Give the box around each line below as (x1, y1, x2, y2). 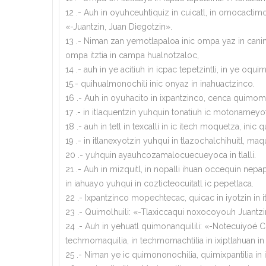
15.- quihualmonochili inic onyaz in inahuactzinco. (65, 78, 255, 88)
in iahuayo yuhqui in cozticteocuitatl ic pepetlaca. (65, 178, 254, 188)
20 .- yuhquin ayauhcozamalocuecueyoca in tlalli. (65, 150, 256, 160)
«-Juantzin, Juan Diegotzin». (65, 21, 172, 31)
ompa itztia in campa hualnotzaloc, (65, 50, 199, 60)
